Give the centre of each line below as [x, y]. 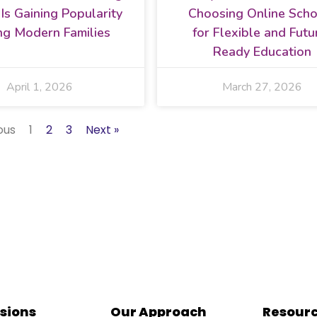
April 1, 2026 [40, 87]
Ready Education [262, 51]
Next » [102, 129]
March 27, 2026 [262, 87]
